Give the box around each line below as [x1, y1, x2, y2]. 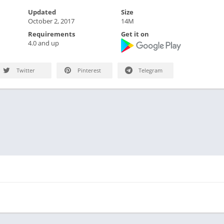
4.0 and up [27, 38, 59, 47]
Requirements [27, 29, 75, 38]
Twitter [15, 66, 35, 74]
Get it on [121, 29, 149, 38]
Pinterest [76, 66, 101, 74]
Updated [27, 7, 56, 16]
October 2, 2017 [27, 16, 74, 25]
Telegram [137, 66, 162, 74]
